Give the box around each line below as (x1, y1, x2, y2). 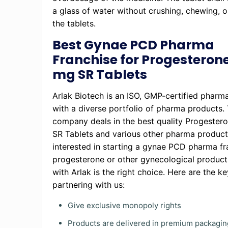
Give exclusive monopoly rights (68, 201, 184, 210)
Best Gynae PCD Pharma (52, 36, 215, 54)
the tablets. (52, 18, 99, 28)
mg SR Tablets (52, 66, 148, 83)
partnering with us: (52, 180, 128, 190)
